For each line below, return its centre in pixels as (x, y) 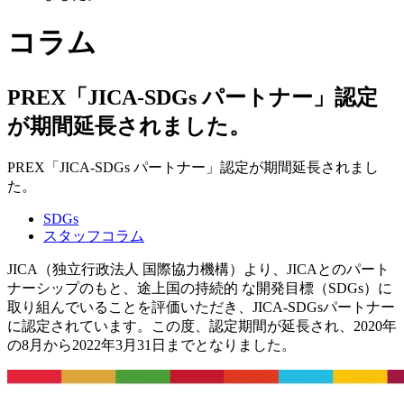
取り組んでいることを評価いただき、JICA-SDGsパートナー (201, 307)
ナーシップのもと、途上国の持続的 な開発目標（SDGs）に (200, 288)
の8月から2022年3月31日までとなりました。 (151, 344)
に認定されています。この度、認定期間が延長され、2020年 (202, 326)
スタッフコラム (94, 235)
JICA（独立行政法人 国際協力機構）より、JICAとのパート (198, 269)
